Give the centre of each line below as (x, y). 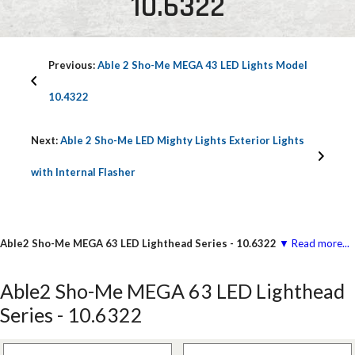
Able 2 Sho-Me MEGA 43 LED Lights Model (202, 65)
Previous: (73, 65)
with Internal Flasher (83, 172)
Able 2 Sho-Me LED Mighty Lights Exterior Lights (182, 140)
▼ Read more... (313, 243)
